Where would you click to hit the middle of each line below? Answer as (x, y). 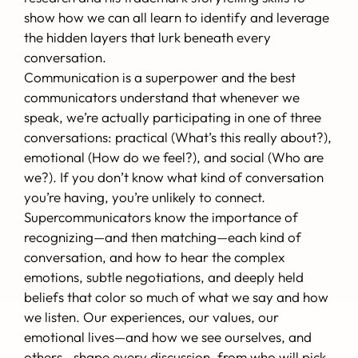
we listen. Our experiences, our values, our (151, 317)
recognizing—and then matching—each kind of (163, 237)
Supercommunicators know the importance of (161, 217)
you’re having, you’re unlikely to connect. (145, 197)
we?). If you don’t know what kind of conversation (174, 177)
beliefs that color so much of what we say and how (176, 297)
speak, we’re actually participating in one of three (173, 117)
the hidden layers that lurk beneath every (147, 38)
